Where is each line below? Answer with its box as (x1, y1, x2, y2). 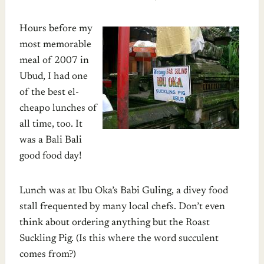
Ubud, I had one (19, 71, 88, 82)
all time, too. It (19, 119, 82, 130)
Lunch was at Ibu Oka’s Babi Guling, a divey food (19, 186, 228, 196)
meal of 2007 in (19, 55, 89, 66)
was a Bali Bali (19, 135, 82, 146)
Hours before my (19, 24, 93, 34)
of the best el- (19, 87, 79, 98)
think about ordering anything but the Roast (19, 217, 210, 228)
